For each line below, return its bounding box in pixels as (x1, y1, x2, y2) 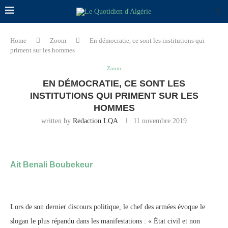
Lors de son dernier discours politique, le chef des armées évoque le (10, 203, 205, 211)
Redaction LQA (73, 117, 118, 125)
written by (41, 117, 73, 125)
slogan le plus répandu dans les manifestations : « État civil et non (10, 217, 200, 225)
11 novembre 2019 (133, 117, 187, 125)
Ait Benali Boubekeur (10, 160, 93, 169)
